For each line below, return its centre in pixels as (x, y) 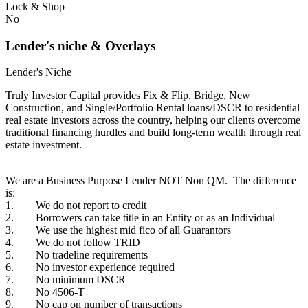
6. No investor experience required (90, 267)
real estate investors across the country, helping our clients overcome (153, 120)
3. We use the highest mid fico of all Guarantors (118, 230)
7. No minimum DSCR (66, 280)
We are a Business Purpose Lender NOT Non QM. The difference (151, 181)
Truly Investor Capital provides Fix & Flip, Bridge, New (128, 96)
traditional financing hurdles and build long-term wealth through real (153, 133)
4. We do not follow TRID (73, 243)
